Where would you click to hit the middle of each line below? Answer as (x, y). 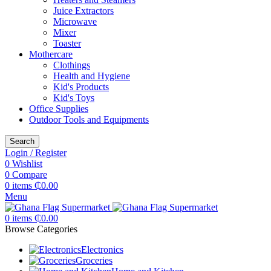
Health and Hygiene (92, 76)
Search (22, 141)
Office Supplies (59, 109)
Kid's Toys (74, 98)
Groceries (94, 260)
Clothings (72, 65)
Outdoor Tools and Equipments (89, 119)
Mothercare (51, 54)
